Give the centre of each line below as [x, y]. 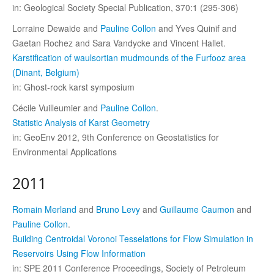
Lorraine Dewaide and [56, 28]
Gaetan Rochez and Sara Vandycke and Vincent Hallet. [119, 43]
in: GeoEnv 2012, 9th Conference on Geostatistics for [116, 137]
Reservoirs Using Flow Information [79, 253]
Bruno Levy [118, 209]
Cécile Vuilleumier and [56, 107]
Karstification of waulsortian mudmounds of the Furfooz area [129, 57]
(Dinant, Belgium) [46, 72]
